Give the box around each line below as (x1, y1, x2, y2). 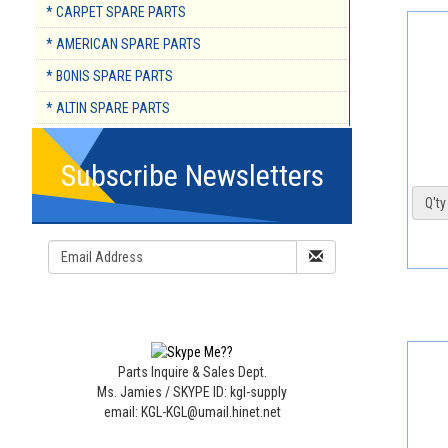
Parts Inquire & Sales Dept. (117, 363, 267, 380)
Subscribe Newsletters (60, 158, 324, 194)
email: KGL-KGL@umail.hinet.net (103, 403, 281, 420)
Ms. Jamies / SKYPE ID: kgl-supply (97, 383, 287, 400)
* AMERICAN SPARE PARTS (46, 36, 201, 53)
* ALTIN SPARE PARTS (46, 100, 170, 117)
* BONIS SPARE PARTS (46, 68, 173, 85)
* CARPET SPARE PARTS (46, 4, 186, 21)
